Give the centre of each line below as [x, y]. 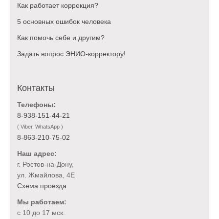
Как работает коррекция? [58, 5]
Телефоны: [36, 104]
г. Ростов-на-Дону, [45, 164]
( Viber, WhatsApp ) [40, 126]
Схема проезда [42, 186]
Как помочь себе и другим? [61, 37]
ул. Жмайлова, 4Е [46, 175]
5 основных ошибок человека [64, 21]
